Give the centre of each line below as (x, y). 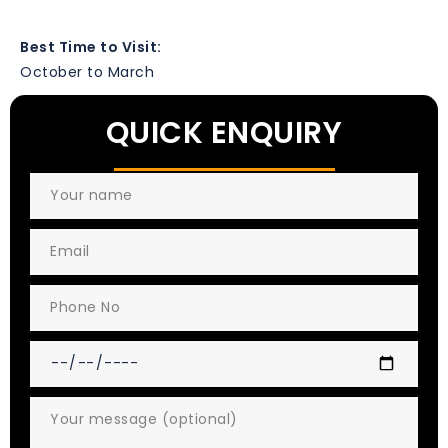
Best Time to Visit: (91, 46)
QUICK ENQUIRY (224, 132)
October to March (87, 71)
